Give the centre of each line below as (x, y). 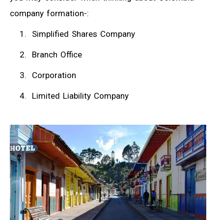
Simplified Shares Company (83, 34)
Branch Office (57, 55)
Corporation (54, 75)
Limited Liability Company (80, 96)
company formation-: (49, 13)
